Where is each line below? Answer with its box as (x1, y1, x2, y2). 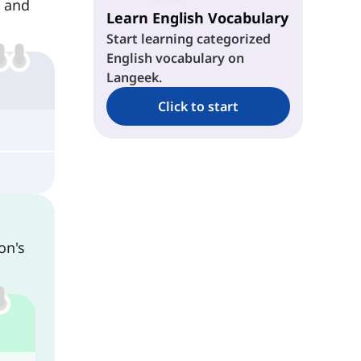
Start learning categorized (106, 29, 271, 48)
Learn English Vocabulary (106, 7, 288, 27)
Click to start (157, 97, 239, 115)
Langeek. (106, 68, 162, 86)
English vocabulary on (106, 48, 244, 67)
